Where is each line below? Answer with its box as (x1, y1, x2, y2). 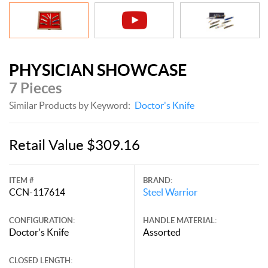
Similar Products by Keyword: (9, 99, 130, 111)
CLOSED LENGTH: (9, 255, 72, 265)
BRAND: (143, 175, 172, 185)
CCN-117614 (9, 186, 65, 197)
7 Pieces (9, 80, 62, 96)
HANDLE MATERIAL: (143, 215, 217, 225)
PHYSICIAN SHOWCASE (9, 60, 187, 79)
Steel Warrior (143, 186, 197, 197)
